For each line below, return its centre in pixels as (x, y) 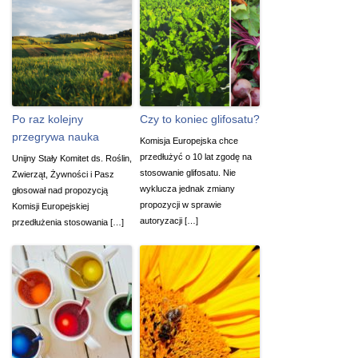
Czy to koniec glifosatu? (200, 119)
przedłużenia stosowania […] (68, 222)
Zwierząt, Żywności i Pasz (63, 174)
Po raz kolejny (48, 119)
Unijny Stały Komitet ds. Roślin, (72, 158)
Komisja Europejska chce (189, 140)
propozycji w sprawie (181, 204)
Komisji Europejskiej (50, 206)
